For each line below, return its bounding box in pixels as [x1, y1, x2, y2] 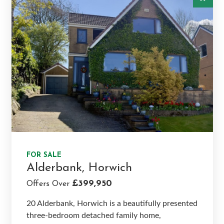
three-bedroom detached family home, [26, 211, 161, 219]
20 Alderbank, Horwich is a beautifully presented [26, 199, 197, 207]
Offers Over [26, 179, 72, 188]
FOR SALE [26, 151, 61, 159]
